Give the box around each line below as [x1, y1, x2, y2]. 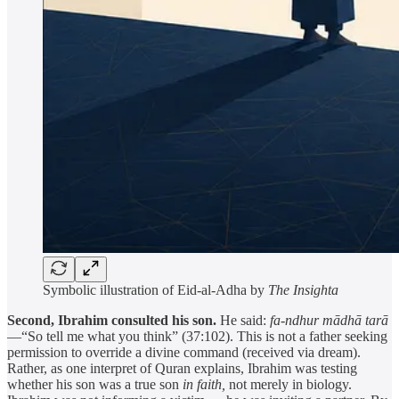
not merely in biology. [225, 376, 352, 392]
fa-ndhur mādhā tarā [270, 312, 388, 328]
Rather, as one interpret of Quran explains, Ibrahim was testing [7, 360, 357, 376]
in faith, [183, 376, 225, 392]
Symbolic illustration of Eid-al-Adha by [43, 281, 268, 297]
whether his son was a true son [7, 376, 183, 392]
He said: [216, 312, 270, 328]
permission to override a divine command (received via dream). [7, 344, 361, 360]
